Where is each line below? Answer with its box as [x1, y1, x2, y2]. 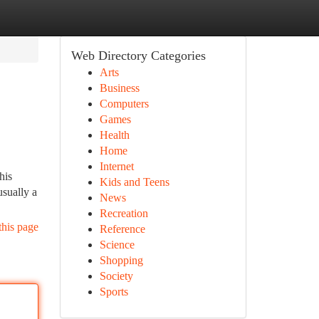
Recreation [99, 207, 148, 219]
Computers [99, 98, 149, 110]
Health [99, 129, 130, 141]
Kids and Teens [99, 176, 169, 188]
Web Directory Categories [70, 48, 206, 63]
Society [99, 270, 133, 282]
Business [99, 82, 140, 94]
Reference [99, 223, 145, 235]
